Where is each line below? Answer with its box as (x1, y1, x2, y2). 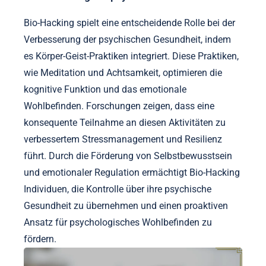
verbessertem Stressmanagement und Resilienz (24, 133, 222, 145)
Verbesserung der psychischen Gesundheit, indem (24, 33, 231, 45)
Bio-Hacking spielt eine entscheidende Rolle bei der (24, 17, 235, 28)
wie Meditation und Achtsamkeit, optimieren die (24, 66, 222, 78)
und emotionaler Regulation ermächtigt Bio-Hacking (24, 166, 240, 178)
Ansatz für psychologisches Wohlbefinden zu (24, 216, 212, 228)
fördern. (24, 233, 56, 245)
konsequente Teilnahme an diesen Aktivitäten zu (24, 116, 226, 128)
